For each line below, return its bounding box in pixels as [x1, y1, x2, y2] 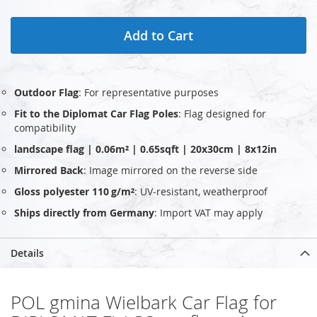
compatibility [14, 120, 76, 134]
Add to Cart [124, 26, 193, 44]
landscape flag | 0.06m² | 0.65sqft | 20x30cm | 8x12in [14, 142, 277, 156]
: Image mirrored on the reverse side [83, 163, 258, 177]
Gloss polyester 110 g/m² [14, 184, 134, 198]
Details [11, 246, 44, 260]
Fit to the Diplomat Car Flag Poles [14, 106, 178, 120]
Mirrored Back [14, 163, 83, 177]
